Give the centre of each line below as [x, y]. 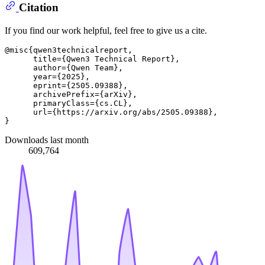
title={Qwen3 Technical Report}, [95, 59]
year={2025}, [47, 76]
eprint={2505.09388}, [66, 85]
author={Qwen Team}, [64, 67]
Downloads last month [47, 140]
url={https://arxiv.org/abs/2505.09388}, [114, 112]
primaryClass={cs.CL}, [69, 103]
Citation [38, 8]
